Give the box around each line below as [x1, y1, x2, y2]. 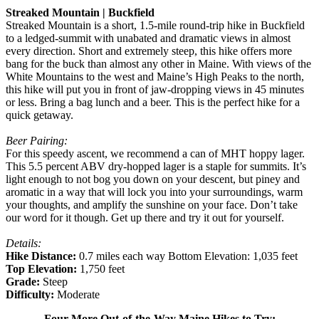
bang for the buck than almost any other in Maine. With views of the [6, 58, 311, 70]
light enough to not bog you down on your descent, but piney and [6, 173, 300, 186]
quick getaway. [6, 109, 73, 122]
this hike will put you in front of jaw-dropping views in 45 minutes [6, 83, 304, 96]
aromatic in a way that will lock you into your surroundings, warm [6, 186, 303, 199]
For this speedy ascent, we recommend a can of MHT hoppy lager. [6, 147, 305, 160]
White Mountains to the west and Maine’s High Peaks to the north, [6, 70, 304, 83]
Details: [6, 237, 41, 250]
